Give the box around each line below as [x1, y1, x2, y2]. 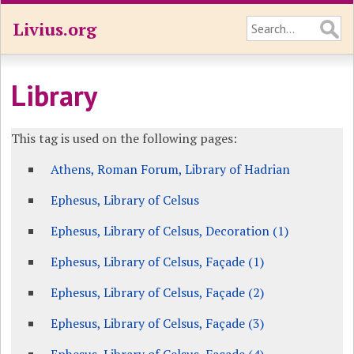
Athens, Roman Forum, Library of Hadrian [51, 160, 291, 178]
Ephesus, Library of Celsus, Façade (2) [51, 284, 265, 301]
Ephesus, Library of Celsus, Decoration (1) [51, 222, 289, 239]
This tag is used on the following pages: [11, 130, 238, 147]
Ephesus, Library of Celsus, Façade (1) [51, 253, 265, 270]
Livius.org [13, 17, 96, 40]
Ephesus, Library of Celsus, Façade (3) [51, 314, 265, 332]
